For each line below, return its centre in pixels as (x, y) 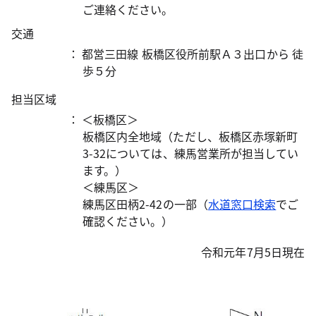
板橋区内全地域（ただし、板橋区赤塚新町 (190, 136)
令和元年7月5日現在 (253, 252)
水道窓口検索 (242, 204)
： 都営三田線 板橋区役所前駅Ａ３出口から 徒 (186, 54)
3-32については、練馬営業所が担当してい (190, 153)
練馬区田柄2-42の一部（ (145, 204)
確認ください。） (128, 221)
